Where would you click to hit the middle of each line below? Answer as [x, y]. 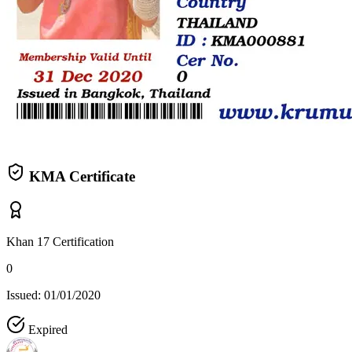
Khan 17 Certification [60, 242]
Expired [46, 330]
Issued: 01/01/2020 [53, 295]
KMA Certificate [80, 177]
